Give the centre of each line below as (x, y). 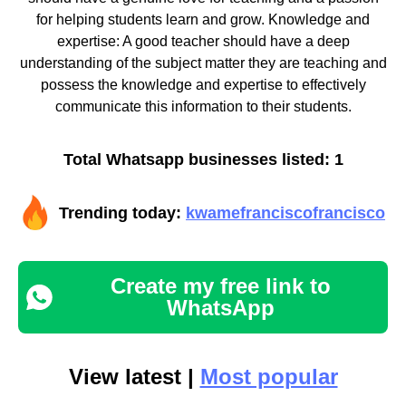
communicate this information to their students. (203, 106)
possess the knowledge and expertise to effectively (203, 84)
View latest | (134, 376)
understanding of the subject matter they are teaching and (203, 63)
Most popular (269, 376)
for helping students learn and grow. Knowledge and (203, 19)
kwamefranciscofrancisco (285, 213)
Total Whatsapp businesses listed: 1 (203, 159)
